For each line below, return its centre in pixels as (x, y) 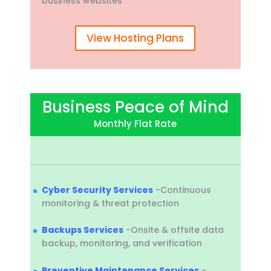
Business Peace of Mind (135, 107)
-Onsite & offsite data (173, 230)
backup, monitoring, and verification (122, 243)
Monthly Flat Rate (135, 123)
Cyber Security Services (97, 190)
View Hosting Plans (135, 38)
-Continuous (182, 190)
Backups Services (82, 230)
